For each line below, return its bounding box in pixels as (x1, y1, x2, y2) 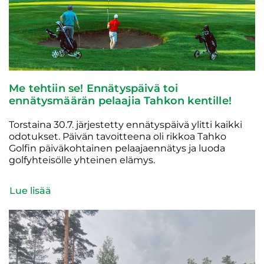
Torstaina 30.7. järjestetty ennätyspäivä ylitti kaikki (9, 119, 242, 131)
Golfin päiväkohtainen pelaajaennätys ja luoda (9, 143, 225, 154)
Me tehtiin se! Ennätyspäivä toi (9, 82, 179, 95)
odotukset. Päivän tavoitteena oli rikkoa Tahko (9, 131, 226, 143)
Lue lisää (9, 185, 51, 197)
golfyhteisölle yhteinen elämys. (9, 154, 155, 166)
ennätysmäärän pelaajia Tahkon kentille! (9, 94, 232, 108)
